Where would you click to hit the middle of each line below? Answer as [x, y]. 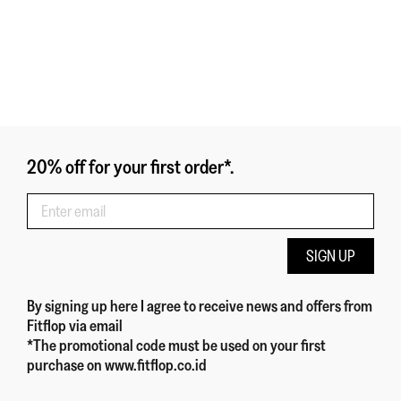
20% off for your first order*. [130, 166]
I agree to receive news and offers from [256, 306]
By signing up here [84, 306]
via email [96, 325]
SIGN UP [331, 256]
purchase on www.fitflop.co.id [117, 365]
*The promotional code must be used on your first [176, 345]
